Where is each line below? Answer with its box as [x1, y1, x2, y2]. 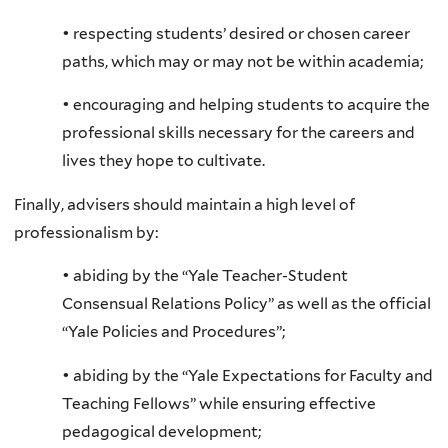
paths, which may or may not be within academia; [62, 51, 423, 71]
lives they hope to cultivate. [62, 151, 265, 171]
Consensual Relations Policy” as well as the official [62, 294, 431, 314]
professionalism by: [14, 222, 158, 242]
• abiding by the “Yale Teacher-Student [62, 266, 348, 286]
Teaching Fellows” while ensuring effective [62, 393, 376, 413]
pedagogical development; [62, 421, 261, 441]
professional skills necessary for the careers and [62, 123, 415, 143]
